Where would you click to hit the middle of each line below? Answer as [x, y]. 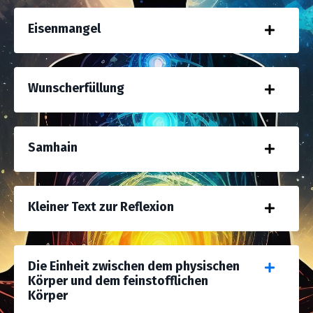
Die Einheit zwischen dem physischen [134, 266]
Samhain [53, 147]
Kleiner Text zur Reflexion [101, 207]
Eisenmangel [64, 29]
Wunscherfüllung [76, 88]
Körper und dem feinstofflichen [118, 281]
